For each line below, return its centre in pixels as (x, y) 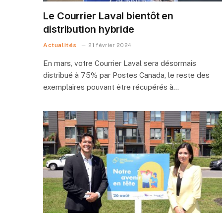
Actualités (60, 45)
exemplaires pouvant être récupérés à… (111, 87)
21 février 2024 (110, 45)
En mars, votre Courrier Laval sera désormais (120, 63)
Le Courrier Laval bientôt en (109, 16)
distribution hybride (89, 29)
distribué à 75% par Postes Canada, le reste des (126, 75)
